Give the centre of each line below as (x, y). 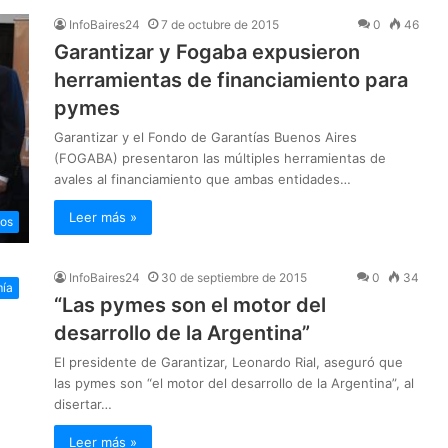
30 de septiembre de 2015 (234, 278)
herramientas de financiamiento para (231, 80)
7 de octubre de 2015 (220, 25)
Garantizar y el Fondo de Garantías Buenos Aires (205, 137)
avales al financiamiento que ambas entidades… (202, 179)
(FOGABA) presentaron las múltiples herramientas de (220, 158)
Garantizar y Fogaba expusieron (207, 52)
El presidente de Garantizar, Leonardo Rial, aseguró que (228, 362)
